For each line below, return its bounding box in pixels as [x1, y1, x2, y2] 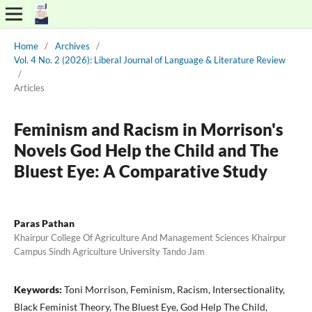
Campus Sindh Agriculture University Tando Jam [13, 245, 205, 257]
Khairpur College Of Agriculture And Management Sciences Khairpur [13, 231, 286, 243]
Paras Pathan [13, 217, 75, 229]
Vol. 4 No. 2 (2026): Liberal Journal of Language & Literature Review [13, 54, 286, 65]
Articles [13, 81, 45, 93]
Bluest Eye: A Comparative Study [13, 160, 267, 181]
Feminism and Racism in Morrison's [13, 118, 283, 139]
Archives [54, 40, 90, 52]
